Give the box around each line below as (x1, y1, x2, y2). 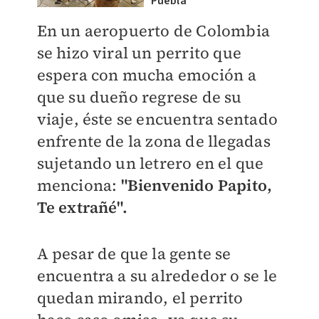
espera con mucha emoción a (36, 64, 256, 85)
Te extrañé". (36, 197, 127, 218)
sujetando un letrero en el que (36, 152, 264, 174)
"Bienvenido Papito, (120, 174, 273, 196)
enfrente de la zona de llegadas (36, 130, 271, 152)
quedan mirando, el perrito (36, 287, 244, 308)
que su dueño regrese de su (36, 86, 242, 108)
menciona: (36, 174, 121, 196)
